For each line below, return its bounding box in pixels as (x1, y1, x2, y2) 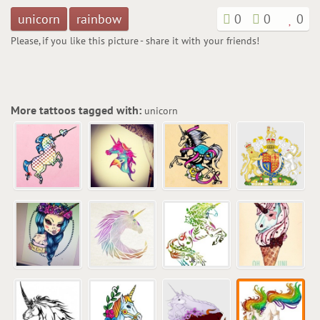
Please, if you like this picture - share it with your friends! (11, 34, 259, 47)
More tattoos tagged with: (11, 103, 144, 117)
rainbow (76, 11, 121, 27)
